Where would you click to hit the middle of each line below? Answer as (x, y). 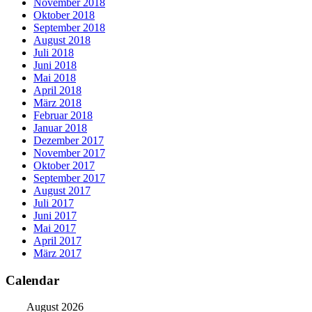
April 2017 (57, 240)
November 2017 (69, 153)
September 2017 (69, 178)
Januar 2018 (60, 127)
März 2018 (57, 102)
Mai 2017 (55, 228)
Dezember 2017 (69, 140)
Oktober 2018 (64, 15)
